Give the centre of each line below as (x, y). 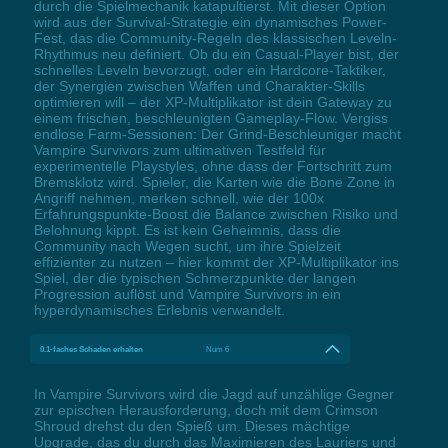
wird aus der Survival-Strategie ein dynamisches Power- (210, 22)
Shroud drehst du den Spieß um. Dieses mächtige (191, 426)
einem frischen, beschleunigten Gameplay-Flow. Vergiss (210, 118)
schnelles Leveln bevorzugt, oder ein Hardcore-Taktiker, (209, 70)
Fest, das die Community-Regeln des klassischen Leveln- (215, 38)
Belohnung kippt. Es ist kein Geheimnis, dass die (187, 230)
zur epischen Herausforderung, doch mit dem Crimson (205, 410)
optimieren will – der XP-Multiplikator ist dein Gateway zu (212, 102)
